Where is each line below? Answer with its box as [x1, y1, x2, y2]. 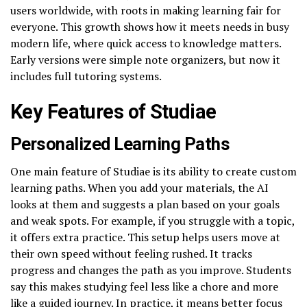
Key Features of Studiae [10, 99, 217, 123]
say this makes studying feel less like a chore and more [10, 278, 278, 294]
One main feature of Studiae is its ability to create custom [10, 163, 297, 179]
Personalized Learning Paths [10, 133, 230, 154]
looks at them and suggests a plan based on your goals [10, 196, 280, 212]
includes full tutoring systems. [10, 68, 162, 84]
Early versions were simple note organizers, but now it [10, 51, 280, 67]
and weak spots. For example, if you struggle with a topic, [10, 212, 295, 228]
